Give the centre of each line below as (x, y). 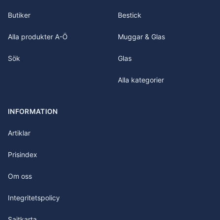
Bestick (130, 15)
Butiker (19, 15)
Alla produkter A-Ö (38, 37)
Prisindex (23, 154)
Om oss (20, 176)
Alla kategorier (141, 80)
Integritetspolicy (34, 198)
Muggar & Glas (141, 37)
